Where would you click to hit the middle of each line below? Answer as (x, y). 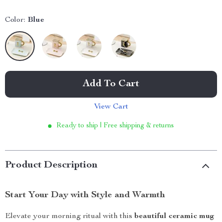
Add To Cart (111, 84)
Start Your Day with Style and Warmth (85, 195)
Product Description (51, 166)
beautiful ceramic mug (174, 217)
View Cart (111, 107)
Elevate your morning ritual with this (70, 217)
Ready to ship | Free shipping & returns (115, 126)
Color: (15, 20)
